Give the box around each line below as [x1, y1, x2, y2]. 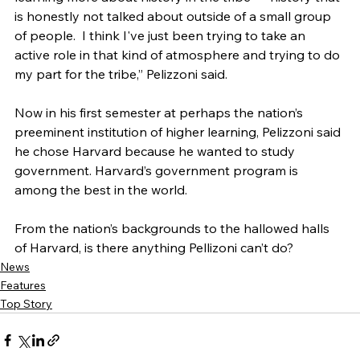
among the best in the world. [14, 182, 187, 198]
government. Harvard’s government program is [14, 162, 301, 179]
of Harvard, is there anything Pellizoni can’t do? [14, 239, 297, 256]
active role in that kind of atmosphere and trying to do [14, 47, 343, 63]
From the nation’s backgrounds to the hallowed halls [14, 220, 333, 237]
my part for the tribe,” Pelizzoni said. [14, 66, 227, 83]
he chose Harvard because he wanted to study [14, 143, 298, 160]
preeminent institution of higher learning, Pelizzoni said [14, 124, 344, 141]
